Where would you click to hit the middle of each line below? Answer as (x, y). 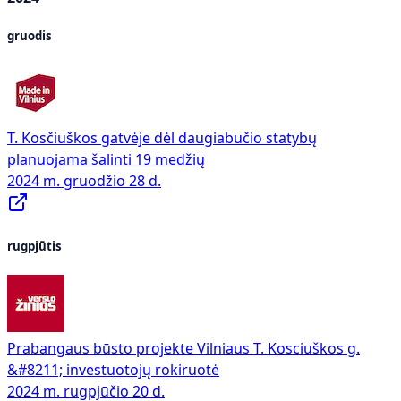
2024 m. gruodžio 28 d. (84, 180)
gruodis (30, 35)
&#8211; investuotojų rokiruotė (113, 370)
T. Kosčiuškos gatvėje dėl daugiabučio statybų (162, 137)
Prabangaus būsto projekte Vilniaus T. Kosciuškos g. (183, 349)
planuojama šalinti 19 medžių (106, 159)
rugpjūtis (34, 247)
